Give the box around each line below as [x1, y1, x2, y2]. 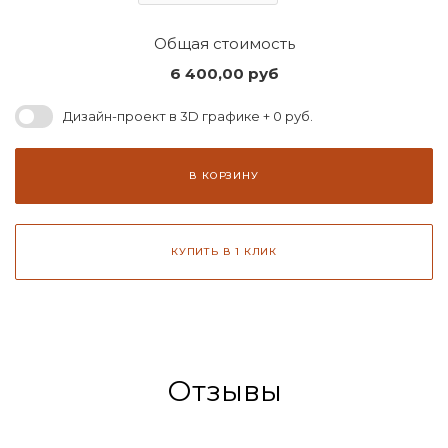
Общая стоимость [153, 33, 295, 53]
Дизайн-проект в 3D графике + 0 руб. [63, 108, 313, 125]
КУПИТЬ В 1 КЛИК [171, 244, 277, 258]
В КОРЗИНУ [189, 168, 259, 182]
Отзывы [166, 373, 282, 408]
